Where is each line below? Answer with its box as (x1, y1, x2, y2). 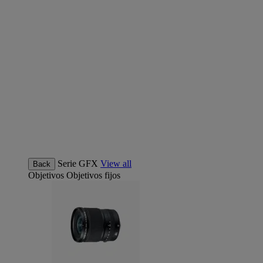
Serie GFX (58, 159, 98, 168)
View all (100, 159, 131, 168)
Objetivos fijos (66, 170, 120, 180)
